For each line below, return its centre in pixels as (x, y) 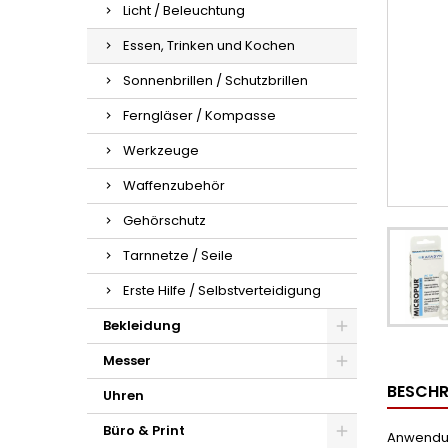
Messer (127, 360)
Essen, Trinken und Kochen (209, 45)
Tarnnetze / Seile (178, 255)
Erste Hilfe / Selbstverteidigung (222, 290)
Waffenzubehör (174, 185)
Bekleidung (142, 325)
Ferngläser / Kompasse (199, 115)
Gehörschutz (164, 220)
